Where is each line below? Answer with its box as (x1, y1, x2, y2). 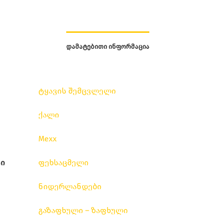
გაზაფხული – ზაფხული (38, 206, 128, 215)
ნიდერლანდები (38, 182, 102, 191)
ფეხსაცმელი (38, 158, 89, 167)
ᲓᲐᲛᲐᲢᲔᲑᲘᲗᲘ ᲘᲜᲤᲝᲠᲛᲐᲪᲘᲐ (66, 43, 149, 50)
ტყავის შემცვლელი (38, 86, 116, 96)
